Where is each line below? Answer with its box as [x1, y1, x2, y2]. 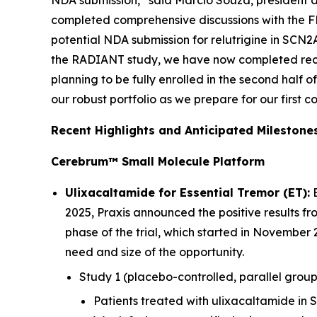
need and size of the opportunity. [65, 245, 244, 259]
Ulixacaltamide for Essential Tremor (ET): [65, 185, 310, 200]
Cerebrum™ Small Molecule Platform [51, 154, 265, 168]
